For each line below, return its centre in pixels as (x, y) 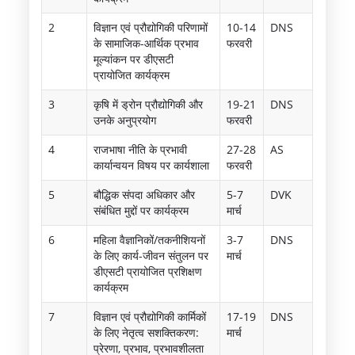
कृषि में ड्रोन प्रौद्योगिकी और (149, 104)
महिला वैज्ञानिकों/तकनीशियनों (150, 239)
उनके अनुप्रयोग (125, 120)
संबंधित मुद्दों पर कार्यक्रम (141, 210)
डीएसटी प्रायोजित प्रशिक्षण (148, 271)
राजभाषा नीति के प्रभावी (141, 149)
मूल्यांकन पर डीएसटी (134, 59)
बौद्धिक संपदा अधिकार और (145, 194)
